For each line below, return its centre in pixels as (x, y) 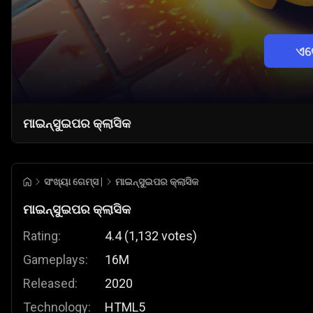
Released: (50, 284)
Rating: (42, 236)
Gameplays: (56, 260)
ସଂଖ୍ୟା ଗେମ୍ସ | (73, 182)
